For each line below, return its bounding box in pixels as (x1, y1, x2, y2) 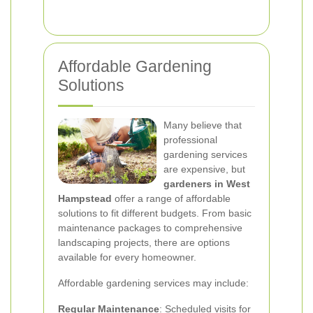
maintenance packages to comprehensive (58, 222, 242, 233)
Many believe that (163, 119, 242, 131)
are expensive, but (163, 163, 245, 175)
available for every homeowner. (58, 252, 196, 263)
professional (163, 134, 217, 145)
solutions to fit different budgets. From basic (58, 208, 252, 219)
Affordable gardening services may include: (58, 277, 249, 289)
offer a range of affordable (112, 193, 231, 204)
